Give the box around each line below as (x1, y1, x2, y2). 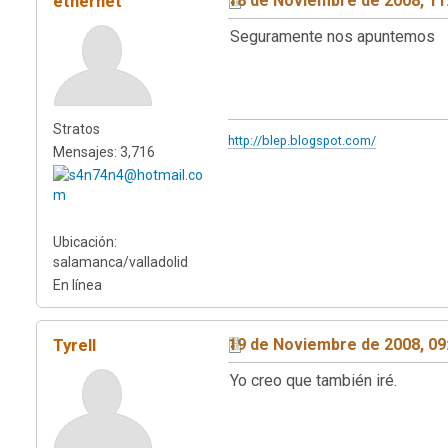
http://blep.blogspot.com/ (228, 132, 376, 148)
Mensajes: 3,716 (53, 143, 155, 160)
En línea (53, 276, 102, 293)
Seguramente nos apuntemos (230, 26, 435, 46)
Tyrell (53, 334, 96, 355)
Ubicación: (53, 233, 117, 250)
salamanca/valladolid (53, 253, 188, 270)
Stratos (53, 120, 100, 137)
